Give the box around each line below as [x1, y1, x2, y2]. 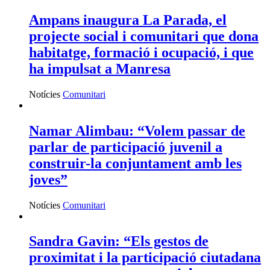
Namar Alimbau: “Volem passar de [29, 122, 245, 139]
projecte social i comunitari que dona [29, 28, 259, 44]
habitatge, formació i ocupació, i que [29, 44, 254, 60]
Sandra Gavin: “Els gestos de [29, 233, 209, 250]
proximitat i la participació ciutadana [29, 250, 261, 266]
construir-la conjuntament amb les [29, 155, 242, 171]
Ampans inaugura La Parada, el [29, 11, 227, 28]
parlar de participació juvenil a [29, 139, 222, 155]
